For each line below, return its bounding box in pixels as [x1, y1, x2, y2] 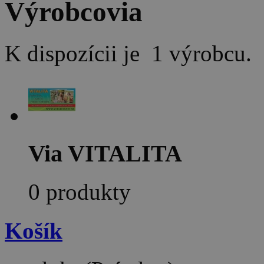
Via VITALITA [28, 140, 182, 167]
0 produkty [28, 179, 131, 204]
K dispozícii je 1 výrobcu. [5, 41, 252, 67]
